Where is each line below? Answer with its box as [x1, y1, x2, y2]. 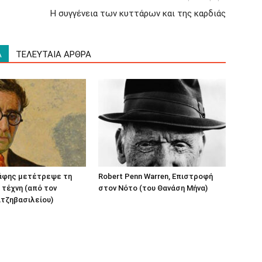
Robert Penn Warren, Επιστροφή [98, 172, 213, 181]
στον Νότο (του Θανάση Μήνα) [98, 184, 208, 192]
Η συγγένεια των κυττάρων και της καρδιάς [50, 8, 226, 19]
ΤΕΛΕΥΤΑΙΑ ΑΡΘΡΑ [16, 49, 91, 60]
